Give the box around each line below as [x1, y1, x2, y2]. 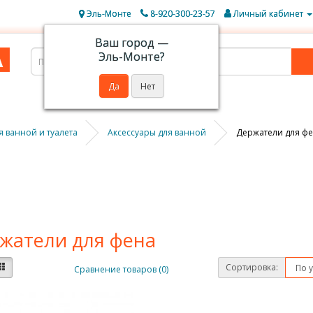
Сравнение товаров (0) [73, 263, 168, 275]
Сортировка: [226, 261, 279, 273]
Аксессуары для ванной [108, 126, 206, 138]
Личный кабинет [233, 8, 303, 20]
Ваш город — [94, 35, 168, 50]
